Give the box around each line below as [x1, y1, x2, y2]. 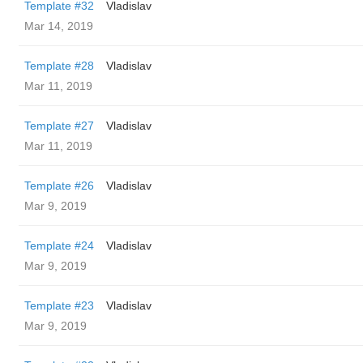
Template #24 [24, 239, 94, 252]
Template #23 [24, 299, 94, 312]
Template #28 [24, 59, 94, 72]
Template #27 [24, 119, 94, 132]
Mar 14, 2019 [24, 19, 93, 32]
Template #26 [24, 179, 94, 192]
